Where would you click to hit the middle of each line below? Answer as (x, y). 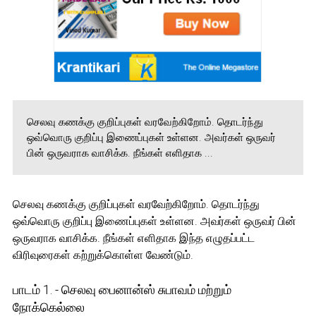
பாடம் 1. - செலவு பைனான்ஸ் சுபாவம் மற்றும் (122, 289)
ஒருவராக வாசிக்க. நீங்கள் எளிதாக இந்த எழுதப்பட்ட (133, 238)
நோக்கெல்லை (48, 307)
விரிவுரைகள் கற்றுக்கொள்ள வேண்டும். (103, 255)
